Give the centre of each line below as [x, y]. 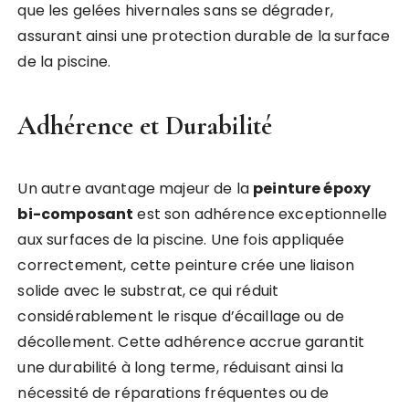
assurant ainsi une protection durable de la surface [204, 37]
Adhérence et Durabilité [145, 126]
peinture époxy [312, 189]
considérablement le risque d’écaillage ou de [181, 317]
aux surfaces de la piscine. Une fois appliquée [181, 240]
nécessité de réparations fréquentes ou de [173, 393]
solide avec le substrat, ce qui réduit [148, 291]
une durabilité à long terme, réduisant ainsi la [181, 368]
